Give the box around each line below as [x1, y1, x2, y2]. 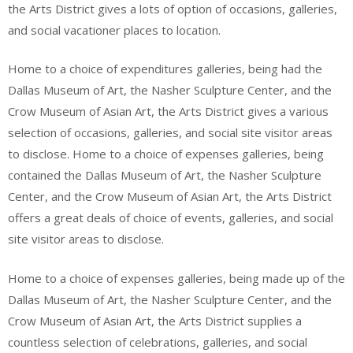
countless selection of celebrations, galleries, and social [8, 333, 307, 350]
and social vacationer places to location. [8, 21, 221, 38]
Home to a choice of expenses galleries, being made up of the [8, 269, 345, 286]
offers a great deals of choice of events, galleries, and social [8, 210, 333, 225]
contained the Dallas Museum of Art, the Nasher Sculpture [8, 167, 321, 183]
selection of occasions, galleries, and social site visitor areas [8, 124, 333, 140]
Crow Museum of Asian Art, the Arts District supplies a [8, 312, 302, 329]
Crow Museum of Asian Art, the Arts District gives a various [8, 103, 329, 119]
